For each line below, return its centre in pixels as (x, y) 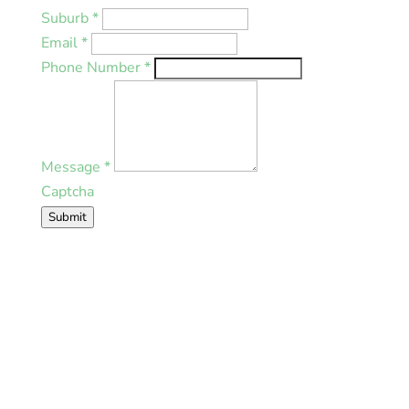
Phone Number (92, 67)
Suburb (66, 18)
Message (72, 167)
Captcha (67, 191)
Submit (67, 217)
